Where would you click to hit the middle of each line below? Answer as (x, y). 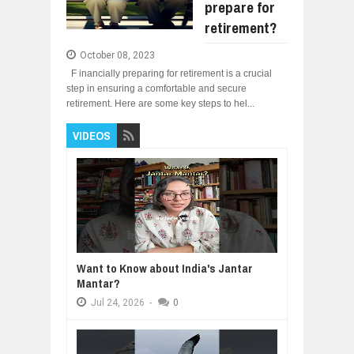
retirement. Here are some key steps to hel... (160, 104)
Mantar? (98, 283)
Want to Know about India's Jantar (165, 268)
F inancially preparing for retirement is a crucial (169, 73)
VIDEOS (92, 136)
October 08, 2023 (117, 55)
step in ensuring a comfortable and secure (156, 88)
